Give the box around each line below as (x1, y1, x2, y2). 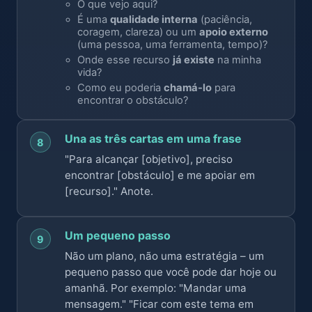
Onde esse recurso (77, 54, 173, 66)
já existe (173, 54, 214, 66)
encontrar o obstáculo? (77, 94, 188, 107)
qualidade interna (110, 13, 198, 26)
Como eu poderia (77, 81, 164, 94)
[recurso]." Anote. (65, 185, 153, 198)
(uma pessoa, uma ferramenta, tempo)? (77, 38, 267, 51)
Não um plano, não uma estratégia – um (65, 249, 264, 263)
